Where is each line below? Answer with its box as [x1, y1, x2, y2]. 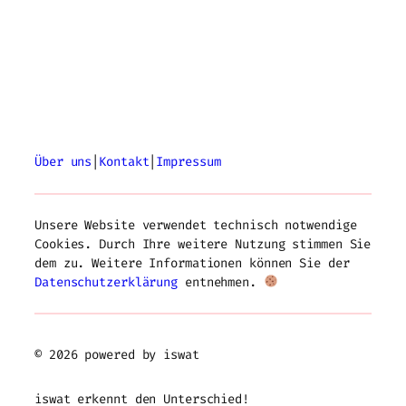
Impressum [156, 153, 221, 171]
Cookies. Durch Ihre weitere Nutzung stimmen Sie [34, 235, 372, 253]
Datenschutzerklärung [34, 273, 178, 291]
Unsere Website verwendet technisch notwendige [34, 216, 357, 234]
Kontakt [99, 153, 150, 171]
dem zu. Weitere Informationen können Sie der [34, 254, 350, 272]
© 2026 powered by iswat [34, 346, 199, 364]
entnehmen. [178, 273, 264, 291]
